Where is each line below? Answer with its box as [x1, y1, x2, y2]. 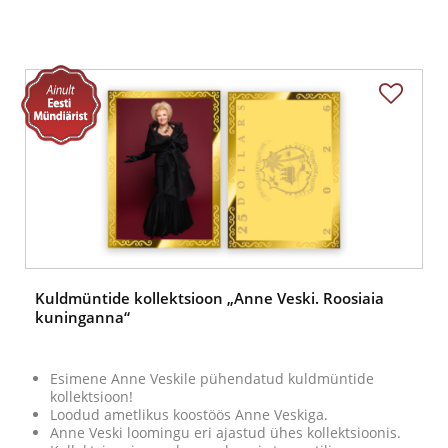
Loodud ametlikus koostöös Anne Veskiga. [50, 405, 328, 425]
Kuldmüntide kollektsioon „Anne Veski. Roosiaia [35, 288, 384, 309]
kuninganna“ [35, 307, 130, 328]
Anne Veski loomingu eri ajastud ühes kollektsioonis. [50, 423, 401, 443]
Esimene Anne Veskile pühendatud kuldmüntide [50, 369, 374, 389]
